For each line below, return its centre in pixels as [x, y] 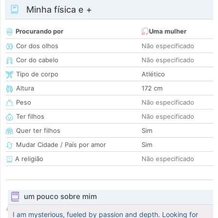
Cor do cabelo [37, 60]
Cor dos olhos [37, 46]
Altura [25, 88]
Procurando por [39, 31]
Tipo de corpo [37, 74]
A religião [28, 159]
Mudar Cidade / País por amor [61, 145]
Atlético [153, 74]
